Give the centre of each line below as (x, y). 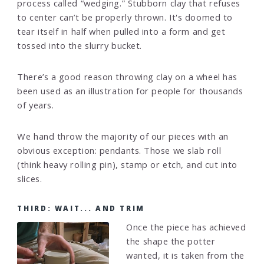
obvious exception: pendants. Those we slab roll (119, 151)
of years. (36, 105)
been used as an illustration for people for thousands (130, 91)
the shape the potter (171, 241)
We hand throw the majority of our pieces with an (123, 136)
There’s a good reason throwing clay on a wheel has (127, 77)
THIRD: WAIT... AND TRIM (81, 208)
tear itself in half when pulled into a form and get (121, 31)
